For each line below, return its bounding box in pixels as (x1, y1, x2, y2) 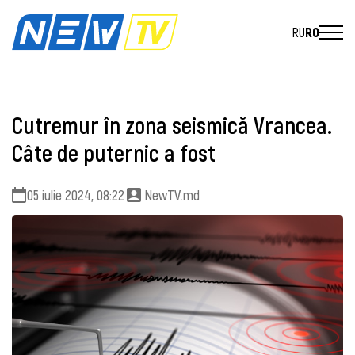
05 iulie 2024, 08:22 (27, 185, 124, 204)
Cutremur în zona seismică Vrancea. (12, 111, 332, 139)
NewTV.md (144, 185, 200, 204)
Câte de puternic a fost (12, 139, 216, 167)
